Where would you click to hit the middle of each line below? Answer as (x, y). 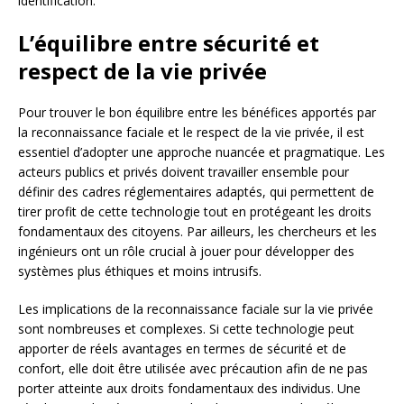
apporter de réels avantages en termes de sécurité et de (182, 348)
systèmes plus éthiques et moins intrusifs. (140, 271)
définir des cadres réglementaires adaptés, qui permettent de (196, 191)
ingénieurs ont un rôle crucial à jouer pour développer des (186, 251)
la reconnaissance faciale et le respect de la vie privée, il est (191, 132)
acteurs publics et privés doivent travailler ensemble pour (184, 171)
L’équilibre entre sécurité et (169, 42)
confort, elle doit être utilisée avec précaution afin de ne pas (193, 368)
